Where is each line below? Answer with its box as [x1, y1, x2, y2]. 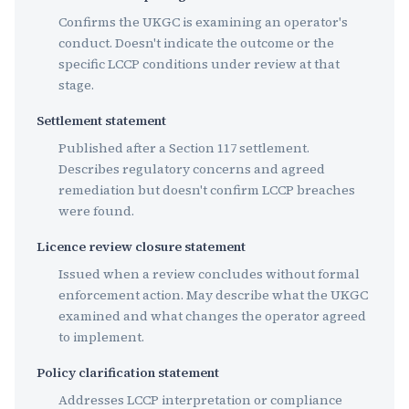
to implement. [58, 328, 144, 346]
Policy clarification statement [37, 363, 219, 382]
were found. [58, 202, 134, 220]
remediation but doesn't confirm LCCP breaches [58, 181, 355, 199]
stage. [58, 76, 94, 94]
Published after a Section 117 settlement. [58, 139, 309, 157]
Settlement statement [37, 111, 166, 130]
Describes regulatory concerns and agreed [58, 160, 325, 178]
